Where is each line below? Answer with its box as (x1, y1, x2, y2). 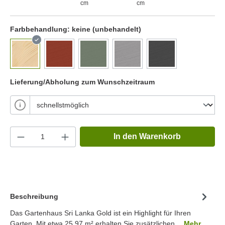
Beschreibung (10, 192, 58, 201)
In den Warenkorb (114, 132, 181, 141)
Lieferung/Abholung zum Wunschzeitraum (10, 77, 155, 86)
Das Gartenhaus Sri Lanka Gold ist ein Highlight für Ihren (10, 208, 191, 217)
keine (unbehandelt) (72, 25, 141, 33)
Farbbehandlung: (10, 25, 72, 33)
